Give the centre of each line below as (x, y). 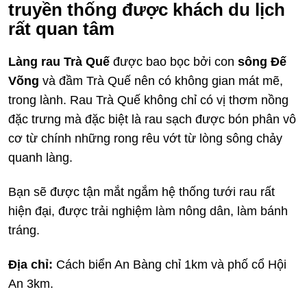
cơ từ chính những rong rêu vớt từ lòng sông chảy (145, 138)
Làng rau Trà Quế (59, 61)
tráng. (24, 230)
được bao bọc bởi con (174, 61)
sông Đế (262, 61)
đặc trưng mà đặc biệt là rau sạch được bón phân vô (152, 119)
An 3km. (31, 283)
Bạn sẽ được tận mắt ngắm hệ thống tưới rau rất (142, 192)
